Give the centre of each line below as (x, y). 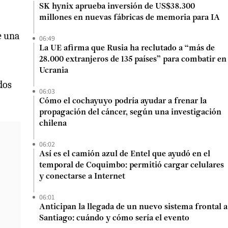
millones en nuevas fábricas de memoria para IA (130, 18)
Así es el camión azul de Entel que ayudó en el (125, 154)
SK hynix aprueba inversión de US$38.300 (117, 7)
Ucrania (54, 71)
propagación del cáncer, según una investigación (130, 112)
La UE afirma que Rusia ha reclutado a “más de (127, 48)
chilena (53, 124)
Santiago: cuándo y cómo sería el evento (114, 218)
